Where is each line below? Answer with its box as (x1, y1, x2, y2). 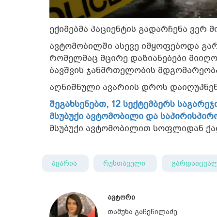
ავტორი (108, 193, 135, 201)
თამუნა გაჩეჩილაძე (108, 208, 177, 216)
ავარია (52, 159, 79, 167)
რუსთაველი (103, 159, 147, 167)
